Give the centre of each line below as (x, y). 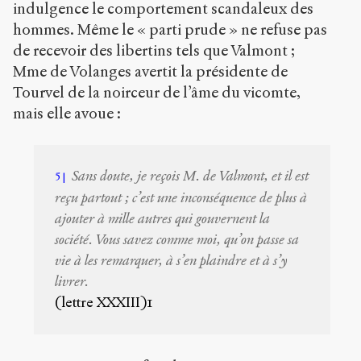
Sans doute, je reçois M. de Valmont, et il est (191, 176)
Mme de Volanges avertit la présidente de (150, 71)
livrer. (72, 282)
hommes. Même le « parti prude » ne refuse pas (170, 29)
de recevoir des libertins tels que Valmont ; (154, 50)
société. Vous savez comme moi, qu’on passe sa (177, 240)
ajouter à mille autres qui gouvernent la (163, 219)
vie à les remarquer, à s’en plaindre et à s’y (172, 261)
